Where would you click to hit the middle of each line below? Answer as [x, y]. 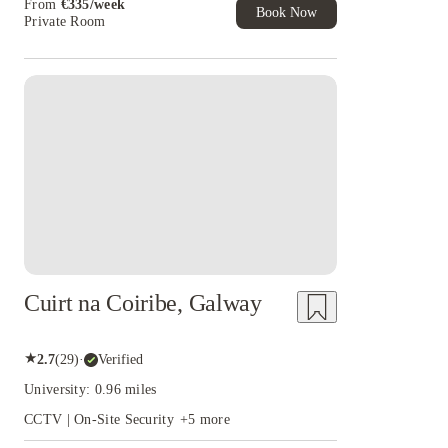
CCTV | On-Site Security [99, 419]
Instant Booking [104, 98]
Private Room [65, 21]
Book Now [286, 12]
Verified [120, 359]
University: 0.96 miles [90, 389]
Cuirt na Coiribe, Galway [143, 303]
